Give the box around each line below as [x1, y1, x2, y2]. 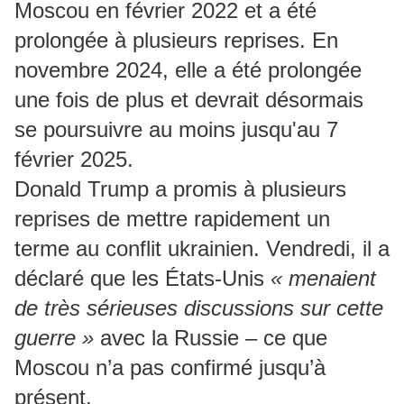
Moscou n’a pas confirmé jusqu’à [14, 355, 326, 381]
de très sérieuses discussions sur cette [14, 296, 383, 321]
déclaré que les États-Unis [14, 266, 271, 291]
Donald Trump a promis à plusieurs [14, 177, 346, 202]
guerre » [14, 326, 94, 351]
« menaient [271, 266, 376, 291]
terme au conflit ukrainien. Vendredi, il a [14, 236, 390, 262]
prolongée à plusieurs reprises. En [14, 28, 338, 53]
